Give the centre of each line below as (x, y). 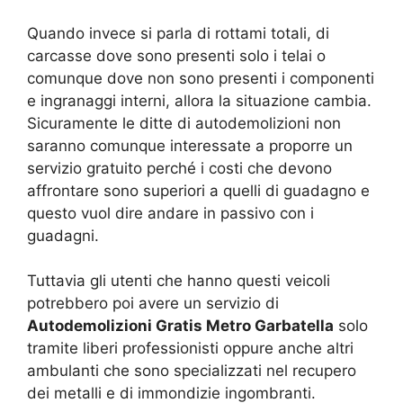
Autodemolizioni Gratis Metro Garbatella (180, 326)
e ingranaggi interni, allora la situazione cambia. (199, 100)
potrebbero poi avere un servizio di (153, 304)
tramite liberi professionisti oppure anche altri (190, 349)
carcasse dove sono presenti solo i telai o (176, 55)
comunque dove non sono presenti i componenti (201, 78)
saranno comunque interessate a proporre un (190, 145)
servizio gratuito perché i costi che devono (179, 168)
